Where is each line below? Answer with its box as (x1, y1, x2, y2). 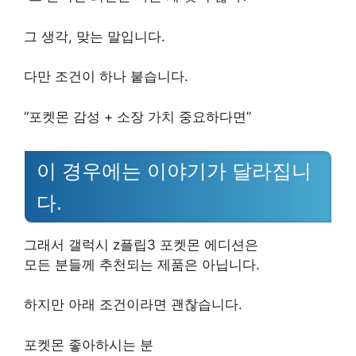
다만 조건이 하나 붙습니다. (24, 68, 188, 85)
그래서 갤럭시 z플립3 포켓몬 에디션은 (24, 236, 258, 253)
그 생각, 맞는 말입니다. (24, 28, 165, 44)
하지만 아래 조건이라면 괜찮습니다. (24, 296, 242, 312)
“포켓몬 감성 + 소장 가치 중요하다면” (24, 108, 251, 125)
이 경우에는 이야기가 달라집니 (37, 159, 311, 182)
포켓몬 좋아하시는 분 (24, 336, 153, 353)
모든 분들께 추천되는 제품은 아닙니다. (24, 256, 260, 273)
